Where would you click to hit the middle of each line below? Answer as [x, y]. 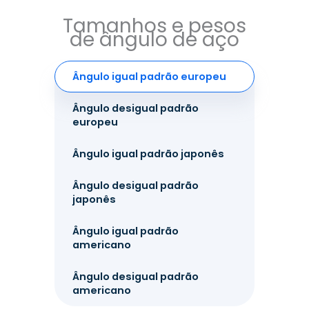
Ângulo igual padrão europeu [149, 76]
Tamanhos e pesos [154, 26]
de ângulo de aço [154, 39]
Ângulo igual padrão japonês [148, 153]
